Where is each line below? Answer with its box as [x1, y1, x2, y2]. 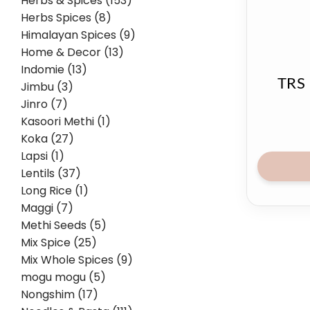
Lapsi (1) [21, 148, 64, 164]
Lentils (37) [21, 165, 81, 181]
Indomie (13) [21, 62, 87, 77]
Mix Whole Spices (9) [21, 252, 133, 268]
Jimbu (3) [21, 79, 73, 95]
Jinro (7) [21, 96, 68, 112]
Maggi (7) [21, 200, 73, 216]
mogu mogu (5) [21, 269, 106, 285]
